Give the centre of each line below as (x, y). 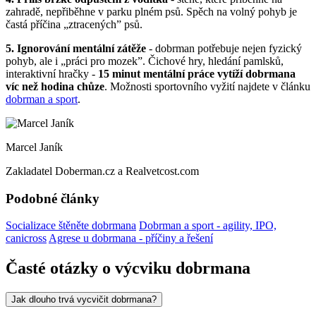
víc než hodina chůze (55, 86)
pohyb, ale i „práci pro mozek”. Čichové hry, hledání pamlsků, (145, 61)
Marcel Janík (34, 147)
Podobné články (53, 198)
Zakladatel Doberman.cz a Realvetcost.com (102, 171)
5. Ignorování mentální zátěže (76, 48)
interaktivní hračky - (52, 73)
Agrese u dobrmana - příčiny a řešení (131, 238)
